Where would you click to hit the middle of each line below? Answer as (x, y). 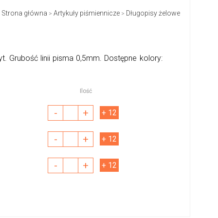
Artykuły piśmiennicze (87, 13)
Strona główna (24, 13)
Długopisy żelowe (153, 13)
